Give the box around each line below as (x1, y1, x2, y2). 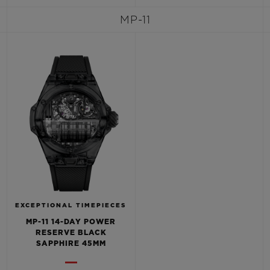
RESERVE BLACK (35, 229, 107, 236)
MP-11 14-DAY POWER (26, 218, 116, 225)
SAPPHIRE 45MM (36, 240, 106, 247)
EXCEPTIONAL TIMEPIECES (15, 202, 127, 209)
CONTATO (169, 83, 224, 93)
